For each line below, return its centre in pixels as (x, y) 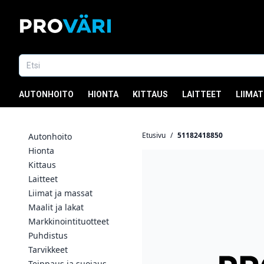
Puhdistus (48, 235)
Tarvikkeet (48, 250)
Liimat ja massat (60, 193)
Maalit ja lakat (56, 207)
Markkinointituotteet (69, 221)
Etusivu (154, 135)
